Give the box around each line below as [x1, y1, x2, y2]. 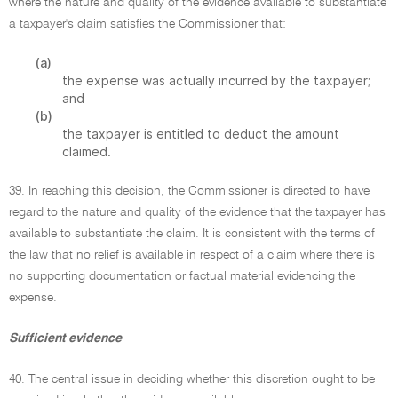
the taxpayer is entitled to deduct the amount [62, 126, 339, 141]
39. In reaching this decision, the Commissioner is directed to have [9, 185, 370, 197]
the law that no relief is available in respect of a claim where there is [9, 249, 375, 261]
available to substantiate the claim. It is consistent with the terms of [9, 227, 375, 240]
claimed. [62, 144, 111, 159]
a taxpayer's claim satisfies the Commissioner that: [9, 18, 286, 30]
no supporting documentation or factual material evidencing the [9, 270, 355, 283]
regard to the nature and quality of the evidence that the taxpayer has [9, 206, 386, 219]
